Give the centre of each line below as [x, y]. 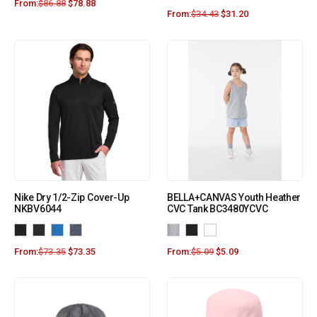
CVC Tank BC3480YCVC [218, 209]
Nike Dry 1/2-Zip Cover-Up [72, 198]
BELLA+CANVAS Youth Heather [234, 198]
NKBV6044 [38, 209]
